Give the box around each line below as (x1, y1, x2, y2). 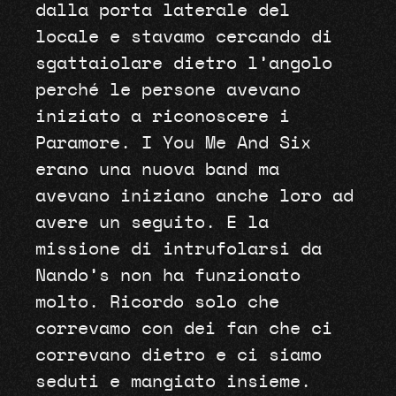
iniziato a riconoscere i (34, 107, 290, 126)
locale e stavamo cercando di (34, 27, 332, 46)
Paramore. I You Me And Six (34, 133, 311, 152)
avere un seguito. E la (34, 213, 269, 232)
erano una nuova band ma (34, 160, 279, 179)
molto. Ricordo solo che (34, 293, 279, 311)
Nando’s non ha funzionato (34, 266, 301, 285)
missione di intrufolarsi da (34, 240, 322, 258)
